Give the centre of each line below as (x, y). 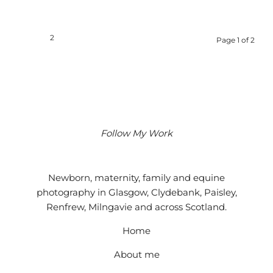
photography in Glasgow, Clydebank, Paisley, (136, 192)
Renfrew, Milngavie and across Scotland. (136, 207)
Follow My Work (136, 133)
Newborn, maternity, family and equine (136, 177)
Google (148, 151)
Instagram (122, 151)
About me (136, 254)
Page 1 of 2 (236, 40)
